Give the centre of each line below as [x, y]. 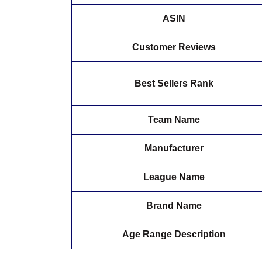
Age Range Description [174, 235]
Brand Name [174, 206]
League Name [174, 177]
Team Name [174, 120]
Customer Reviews [174, 47]
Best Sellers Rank [174, 84]
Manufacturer [174, 149]
